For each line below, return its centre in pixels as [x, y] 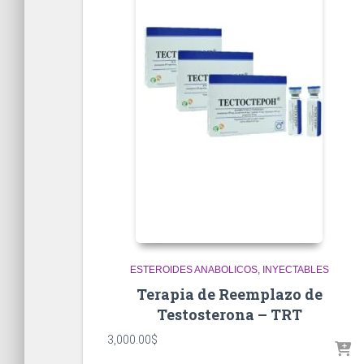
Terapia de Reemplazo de [229, 295]
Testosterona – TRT [229, 315]
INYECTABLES [295, 270]
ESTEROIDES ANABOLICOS [193, 270]
